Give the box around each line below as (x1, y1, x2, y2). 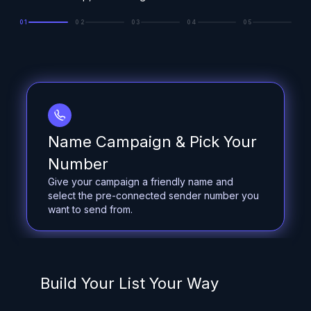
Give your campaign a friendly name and (48, 175, 233, 187)
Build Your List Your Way (40, 274, 219, 292)
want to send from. (48, 203, 133, 215)
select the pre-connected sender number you (48, 189, 259, 201)
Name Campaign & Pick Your (48, 132, 257, 151)
